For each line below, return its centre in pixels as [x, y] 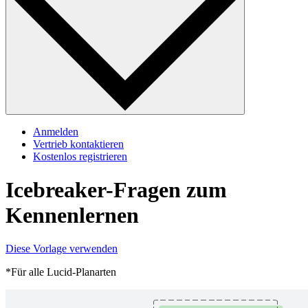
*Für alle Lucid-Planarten [61, 272]
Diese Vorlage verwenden [62, 249]
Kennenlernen [72, 216]
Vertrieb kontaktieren [78, 144]
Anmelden [56, 131]
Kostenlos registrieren [80, 156]
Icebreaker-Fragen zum [116, 190]
